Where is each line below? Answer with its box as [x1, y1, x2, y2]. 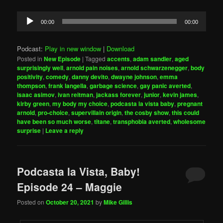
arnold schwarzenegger [121, 63, 188, 72]
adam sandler [133, 54, 172, 63]
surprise [17, 125, 41, 135]
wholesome [173, 116, 206, 126]
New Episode [44, 54, 81, 63]
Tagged [85, 54, 106, 63]
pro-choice [38, 108, 69, 117]
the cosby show [124, 108, 169, 117]
